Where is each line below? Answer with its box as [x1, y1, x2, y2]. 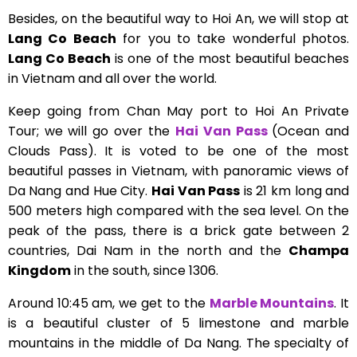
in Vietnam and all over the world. [7, 69, 217, 88]
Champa [288, 241, 350, 261]
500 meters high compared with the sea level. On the [7, 202, 350, 221]
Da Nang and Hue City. [7, 182, 151, 201]
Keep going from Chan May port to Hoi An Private [7, 102, 350, 121]
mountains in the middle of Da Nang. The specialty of [7, 334, 350, 353]
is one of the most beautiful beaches [111, 49, 350, 69]
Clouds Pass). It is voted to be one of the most [7, 142, 350, 161]
